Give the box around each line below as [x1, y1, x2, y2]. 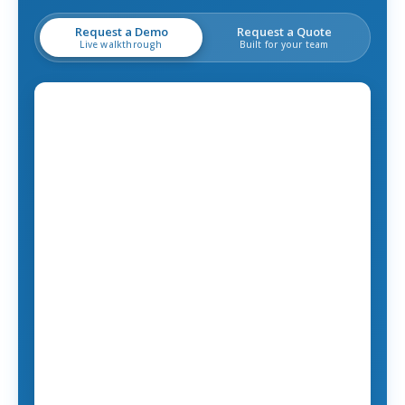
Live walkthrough [80, 37, 163, 51]
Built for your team [239, 37, 329, 51]
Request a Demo [74, 23, 168, 40]
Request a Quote [236, 23, 332, 40]
